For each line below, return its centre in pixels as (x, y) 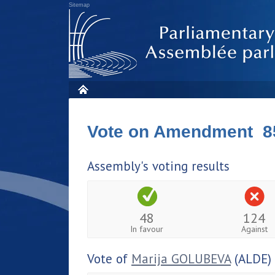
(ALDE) (251, 258)
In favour (147, 229)
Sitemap (79, 5)
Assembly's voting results (158, 166)
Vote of (109, 258)
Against (254, 229)
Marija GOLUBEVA (181, 258)
